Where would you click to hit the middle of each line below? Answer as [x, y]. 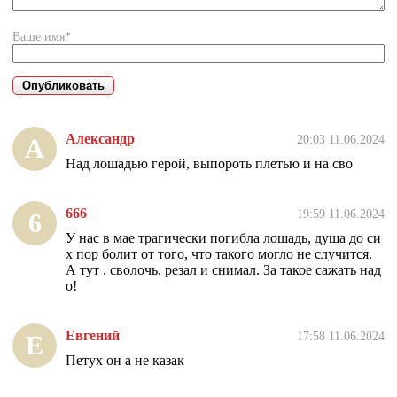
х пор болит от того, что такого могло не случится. [219, 254]
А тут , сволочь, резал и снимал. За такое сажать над [223, 270]
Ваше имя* [42, 37]
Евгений [93, 336]
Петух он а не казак [125, 361]
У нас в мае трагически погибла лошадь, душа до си [223, 238]
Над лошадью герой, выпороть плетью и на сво [209, 164]
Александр [100, 139]
